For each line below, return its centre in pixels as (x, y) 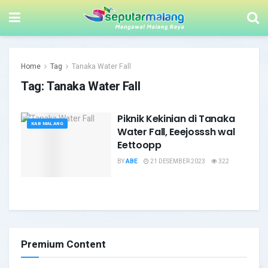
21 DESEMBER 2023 (177, 162)
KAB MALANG (47, 124)
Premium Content (63, 245)
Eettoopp (139, 145)
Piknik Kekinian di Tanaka (176, 119)
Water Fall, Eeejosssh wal (176, 132)
